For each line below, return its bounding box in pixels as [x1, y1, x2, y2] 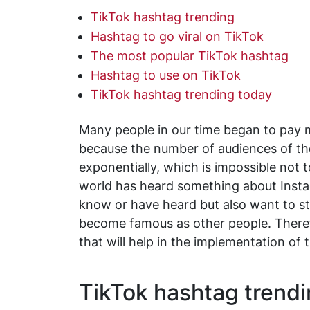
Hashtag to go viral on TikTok [91, 28, 264, 44]
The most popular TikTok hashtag [91, 48, 289, 63]
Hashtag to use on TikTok [91, 67, 241, 82]
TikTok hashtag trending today [91, 86, 272, 102]
